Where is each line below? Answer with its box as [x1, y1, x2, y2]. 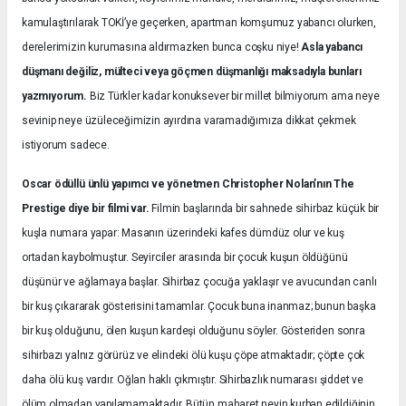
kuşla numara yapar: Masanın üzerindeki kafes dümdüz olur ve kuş [22, 227, 344, 240]
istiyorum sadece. [22, 139, 110, 152]
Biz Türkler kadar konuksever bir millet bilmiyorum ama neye [86, 90, 380, 103]
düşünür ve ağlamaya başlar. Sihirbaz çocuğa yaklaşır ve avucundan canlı [22, 275, 377, 289]
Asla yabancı [301, 41, 363, 54]
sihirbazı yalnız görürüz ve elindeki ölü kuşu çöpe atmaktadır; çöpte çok [22, 349, 365, 362]
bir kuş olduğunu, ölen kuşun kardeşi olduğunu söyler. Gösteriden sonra [22, 324, 365, 338]
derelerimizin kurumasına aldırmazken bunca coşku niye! [22, 41, 302, 54]
